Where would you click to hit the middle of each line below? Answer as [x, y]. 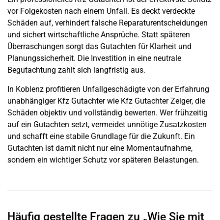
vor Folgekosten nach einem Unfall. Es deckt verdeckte [101, 11]
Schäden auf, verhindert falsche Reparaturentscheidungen [108, 23]
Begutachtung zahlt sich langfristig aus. [76, 70]
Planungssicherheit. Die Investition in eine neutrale [94, 58]
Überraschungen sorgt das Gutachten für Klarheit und [99, 47]
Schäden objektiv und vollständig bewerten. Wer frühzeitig [108, 112]
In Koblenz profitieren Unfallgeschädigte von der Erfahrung [108, 89]
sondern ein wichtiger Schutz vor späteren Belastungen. [103, 160]
